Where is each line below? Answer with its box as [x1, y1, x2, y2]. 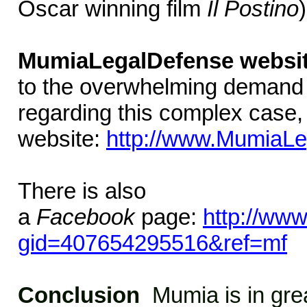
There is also [18, 178, 146, 204]
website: [18, 126, 106, 151]
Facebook [36, 204, 135, 230]
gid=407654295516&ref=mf [18, 230, 287, 256]
